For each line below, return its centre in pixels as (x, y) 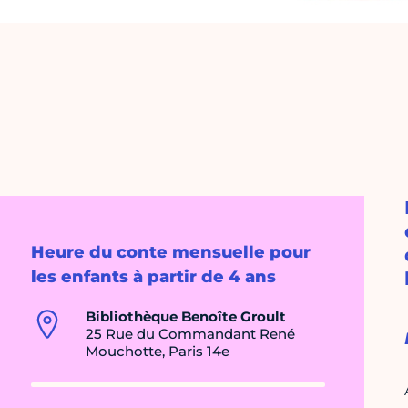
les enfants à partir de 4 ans (153, 277)
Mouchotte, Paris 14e (158, 352)
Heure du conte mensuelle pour (171, 253)
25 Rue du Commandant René (190, 334)
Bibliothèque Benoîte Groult (186, 317)
